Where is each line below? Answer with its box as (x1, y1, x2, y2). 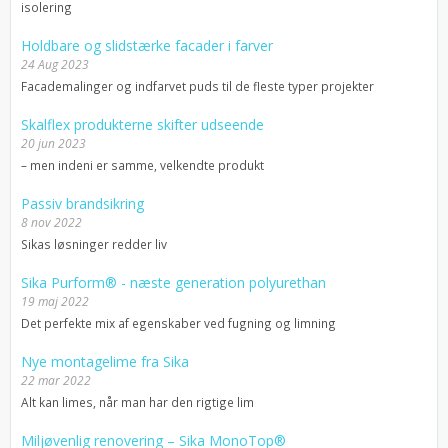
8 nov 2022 (21, 214, 82, 232)
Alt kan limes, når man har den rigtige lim (21, 394, 254, 411)
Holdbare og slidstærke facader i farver (21, 36, 273, 56)
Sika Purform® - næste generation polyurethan (21, 273, 326, 293)
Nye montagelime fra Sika (21, 352, 189, 372)
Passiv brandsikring (21, 194, 144, 214)
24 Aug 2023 (21, 56, 89, 74)
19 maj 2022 (21, 293, 89, 311)
